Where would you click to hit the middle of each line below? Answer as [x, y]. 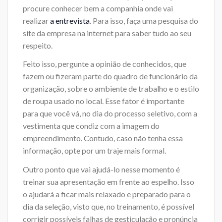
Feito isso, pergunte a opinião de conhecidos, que [105, 64]
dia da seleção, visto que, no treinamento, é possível [109, 206]
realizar [36, 20]
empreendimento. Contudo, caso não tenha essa [103, 138]
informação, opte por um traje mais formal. [94, 151]
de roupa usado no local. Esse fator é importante [104, 101]
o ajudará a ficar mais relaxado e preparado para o [107, 194]
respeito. [38, 45]
